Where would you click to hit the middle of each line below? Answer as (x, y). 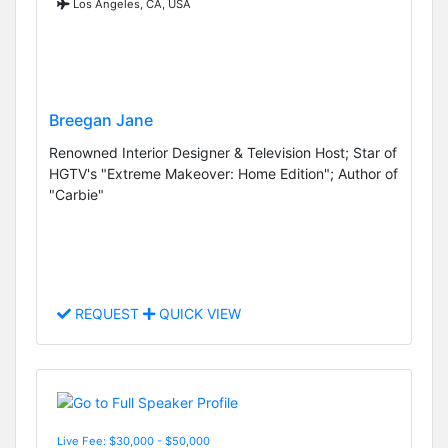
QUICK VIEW (198, 314)
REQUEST (107, 314)
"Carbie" (76, 194)
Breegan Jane (101, 119)
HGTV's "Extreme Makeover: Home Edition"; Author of (223, 173)
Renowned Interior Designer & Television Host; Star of (223, 152)
